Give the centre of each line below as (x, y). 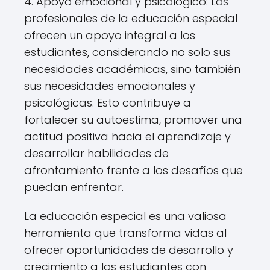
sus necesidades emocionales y (110, 86)
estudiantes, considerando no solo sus (127, 52)
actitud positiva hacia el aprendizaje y (127, 137)
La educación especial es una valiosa (125, 216)
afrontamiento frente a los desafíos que (133, 170)
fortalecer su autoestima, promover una (133, 120)
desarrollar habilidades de (96, 153)
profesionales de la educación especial (131, 18)
